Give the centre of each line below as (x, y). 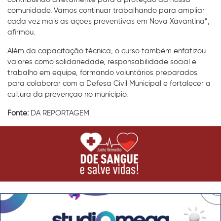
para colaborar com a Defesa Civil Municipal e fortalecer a (109, 83)
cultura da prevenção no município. (68, 94)
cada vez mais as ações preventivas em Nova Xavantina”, (109, 21)
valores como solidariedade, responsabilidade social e (102, 61)
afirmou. (21, 32)
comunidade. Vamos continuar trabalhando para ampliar (106, 10)
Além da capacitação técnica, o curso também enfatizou (107, 51)
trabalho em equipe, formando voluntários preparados (102, 72)
